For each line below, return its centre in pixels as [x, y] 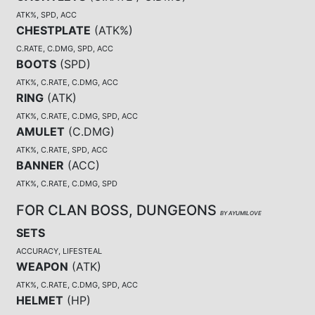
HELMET [40, 300]
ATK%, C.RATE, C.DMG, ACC [67, 82]
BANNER [40, 165]
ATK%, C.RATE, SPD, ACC [62, 149]
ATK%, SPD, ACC [46, 14]
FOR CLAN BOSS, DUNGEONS [118, 210]
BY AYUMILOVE [241, 213]
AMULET [40, 131]
